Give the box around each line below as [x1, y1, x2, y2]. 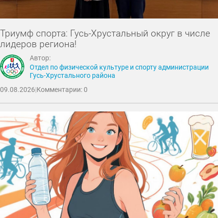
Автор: [30, 54, 51, 62]
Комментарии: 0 [36, 86, 88, 94]
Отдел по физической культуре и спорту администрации [30, 63, 209, 72]
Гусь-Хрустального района [30, 71, 116, 80]
